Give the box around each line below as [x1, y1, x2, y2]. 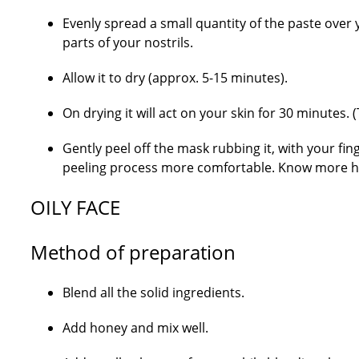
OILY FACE [30, 194, 120, 220]
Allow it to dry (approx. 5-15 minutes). [62, 69, 288, 87]
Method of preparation [30, 239, 236, 265]
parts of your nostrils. [62, 34, 193, 51]
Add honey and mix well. [62, 319, 208, 337]
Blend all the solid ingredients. [62, 284, 244, 301]
